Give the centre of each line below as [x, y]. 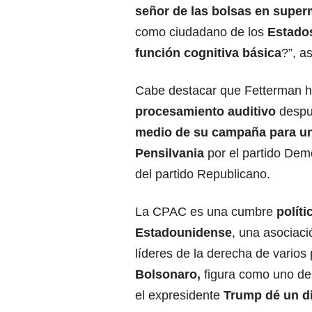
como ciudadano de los [200, 32]
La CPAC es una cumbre [206, 212]
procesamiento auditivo [205, 112]
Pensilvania [170, 154]
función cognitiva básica [208, 53]
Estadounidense [184, 233]
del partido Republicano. [203, 174]
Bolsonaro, [168, 275]
